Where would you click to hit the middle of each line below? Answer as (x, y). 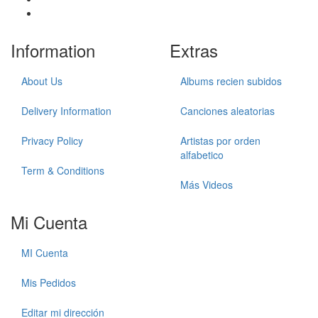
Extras (194, 50)
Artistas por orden (220, 140)
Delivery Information (66, 110)
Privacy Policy (52, 140)
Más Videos (207, 184)
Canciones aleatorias (227, 110)
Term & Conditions (63, 170)
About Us (42, 81)
